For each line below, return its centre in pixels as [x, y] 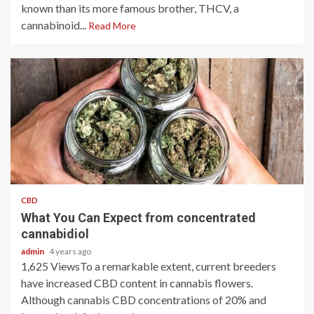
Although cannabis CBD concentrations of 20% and [144, 300]
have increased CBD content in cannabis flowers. [137, 283]
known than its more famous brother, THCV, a [130, 8]
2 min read [51, 164]
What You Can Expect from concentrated [138, 218]
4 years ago [70, 251]
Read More [112, 26]
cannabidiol [55, 234]
